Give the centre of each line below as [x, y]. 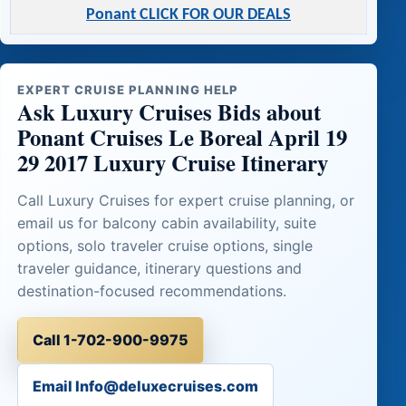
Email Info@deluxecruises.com [145, 387]
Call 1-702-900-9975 [110, 339]
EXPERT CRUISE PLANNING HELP [127, 89]
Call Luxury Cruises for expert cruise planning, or [185, 200]
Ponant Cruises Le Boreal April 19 [182, 136]
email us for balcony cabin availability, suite [166, 222]
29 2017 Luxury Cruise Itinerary [172, 162]
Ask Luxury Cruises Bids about [169, 111]
